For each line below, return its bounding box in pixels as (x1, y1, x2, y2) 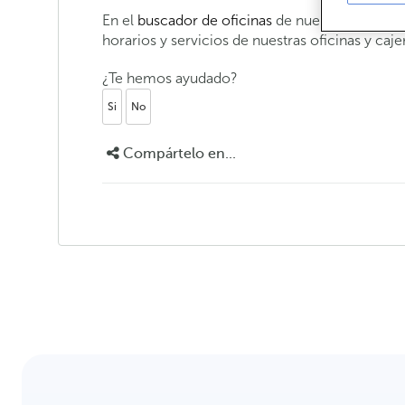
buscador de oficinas (137, 12, 272, 30)
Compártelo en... (118, 146, 236, 163)
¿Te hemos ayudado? (102, 70, 238, 88)
